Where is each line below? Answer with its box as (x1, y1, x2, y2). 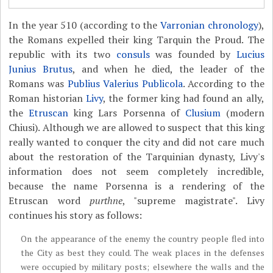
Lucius (236, 48, 264, 61)
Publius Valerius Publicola (67, 77, 183, 90)
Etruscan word (9, 194, 90, 207)
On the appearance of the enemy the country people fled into (21, 233, 264, 244)
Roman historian (9, 91, 87, 105)
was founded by (149, 48, 236, 61)
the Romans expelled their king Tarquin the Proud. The (9, 33, 264, 46)
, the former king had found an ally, (103, 91, 264, 105)
